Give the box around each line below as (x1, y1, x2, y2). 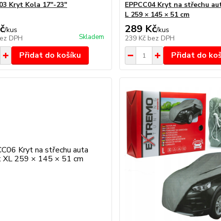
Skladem (79, 33, 105, 41)
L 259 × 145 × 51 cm (125, 10, 190, 19)
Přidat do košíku (19, 50, 81, 61)
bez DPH (147, 34, 175, 43)
